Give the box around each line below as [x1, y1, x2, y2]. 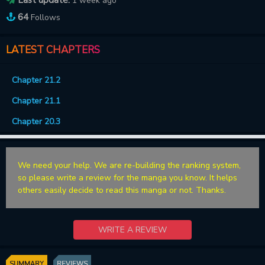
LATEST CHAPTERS [6, 43, 100, 57]
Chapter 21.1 [12, 95, 60, 106]
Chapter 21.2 [12, 74, 60, 86]
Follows [31, 11, 60, 23]
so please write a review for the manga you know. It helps [18, 172, 237, 183]
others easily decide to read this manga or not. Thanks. [18, 184, 226, 196]
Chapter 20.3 [12, 115, 60, 127]
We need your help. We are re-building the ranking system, [18, 159, 241, 171]
